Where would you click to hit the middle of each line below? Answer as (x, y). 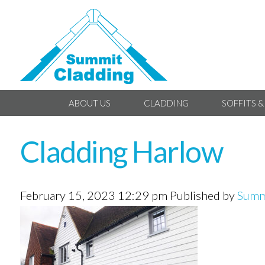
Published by (203, 195)
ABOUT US (89, 103)
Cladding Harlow (121, 151)
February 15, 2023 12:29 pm (93, 195)
